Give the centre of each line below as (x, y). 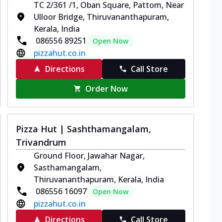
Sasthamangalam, (68, 167)
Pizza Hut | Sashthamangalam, (83, 129)
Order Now (107, 88)
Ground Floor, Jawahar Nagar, (89, 155)
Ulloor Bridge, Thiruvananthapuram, (101, 17)
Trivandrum (41, 142)
